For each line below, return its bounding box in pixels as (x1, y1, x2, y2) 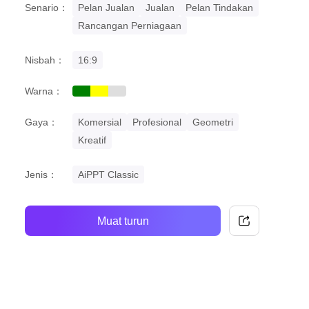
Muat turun (97, 215, 149, 227)
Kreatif (78, 134, 106, 146)
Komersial (78, 117, 121, 128)
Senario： (25, 2, 68, 13)
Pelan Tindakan (186, 2, 253, 13)
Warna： (25, 86, 63, 97)
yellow (90, 89, 117, 100)
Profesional (132, 117, 181, 128)
